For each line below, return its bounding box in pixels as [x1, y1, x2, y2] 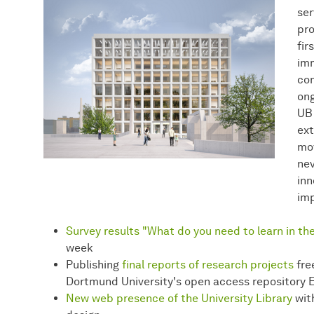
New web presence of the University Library [66, 292, 292, 306]
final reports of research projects [122, 258, 294, 272]
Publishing [66, 258, 122, 272]
